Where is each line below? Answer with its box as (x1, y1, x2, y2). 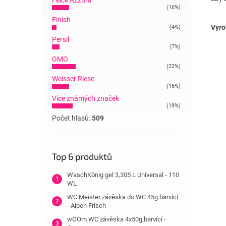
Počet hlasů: (52, 114, 92, 122)
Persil (52, 35, 69, 43)
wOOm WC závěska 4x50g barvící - (67, 215, 166, 223)
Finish (52, 16, 71, 24)
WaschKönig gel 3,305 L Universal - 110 (67, 171, 179, 179)
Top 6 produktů (52, 151, 112, 162)
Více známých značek (52, 94, 119, 102)
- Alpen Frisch (67, 202, 106, 209)
